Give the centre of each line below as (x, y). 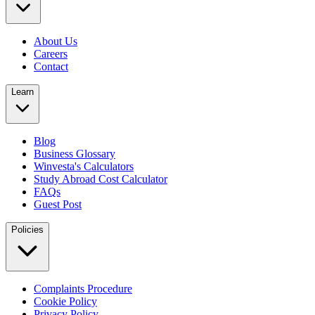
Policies (27, 230)
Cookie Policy (65, 302)
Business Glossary (75, 154)
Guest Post (58, 205)
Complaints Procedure (83, 289)
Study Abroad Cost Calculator (101, 179)
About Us (56, 41)
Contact (51, 67)
